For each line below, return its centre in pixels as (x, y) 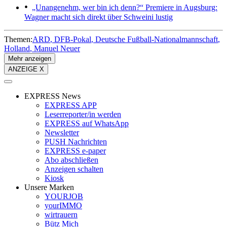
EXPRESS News (52, 96)
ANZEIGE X (26, 69)
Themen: (18, 39)
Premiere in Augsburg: (180, 7)
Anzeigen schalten (74, 169)
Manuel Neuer (57, 48)
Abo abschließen (71, 160)
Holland (17, 48)
